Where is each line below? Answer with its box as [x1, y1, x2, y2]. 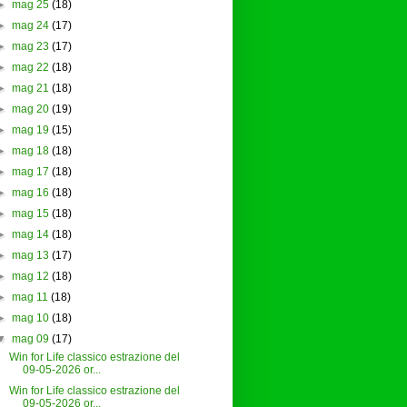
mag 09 [11, 333, 49, 346]
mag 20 [11, 103, 49, 116]
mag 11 [11, 291, 48, 304]
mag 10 [11, 312, 49, 325]
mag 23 [11, 40, 49, 54]
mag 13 [11, 249, 49, 263]
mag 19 [11, 124, 49, 137]
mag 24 [11, 19, 49, 33]
